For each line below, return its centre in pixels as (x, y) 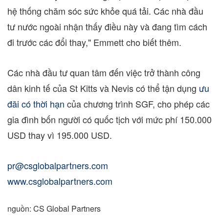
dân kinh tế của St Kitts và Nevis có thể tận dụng (103, 88)
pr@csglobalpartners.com (58, 165)
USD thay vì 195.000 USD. (60, 135)
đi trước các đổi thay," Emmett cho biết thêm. (94, 42)
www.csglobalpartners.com (60, 181)
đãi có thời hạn (36, 104)
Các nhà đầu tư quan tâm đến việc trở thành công (104, 72)
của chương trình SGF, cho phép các (137, 104)
